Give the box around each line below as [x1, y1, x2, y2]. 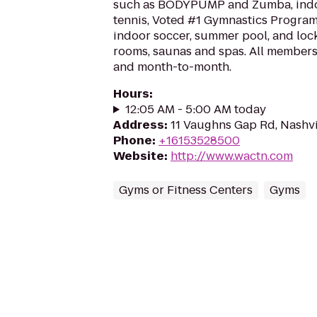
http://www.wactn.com [171, 148, 293, 164]
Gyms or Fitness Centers [119, 182, 253, 198]
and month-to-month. [113, 59, 231, 75]
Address [113, 117, 164, 133]
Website [113, 148, 164, 164]
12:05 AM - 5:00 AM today [125, 101, 266, 117]
